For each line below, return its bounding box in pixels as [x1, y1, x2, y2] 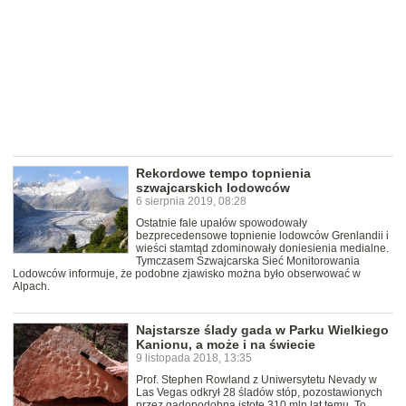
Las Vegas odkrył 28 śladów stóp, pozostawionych [136, 386, 382, 400]
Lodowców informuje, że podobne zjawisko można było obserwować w [13, 267, 361, 281]
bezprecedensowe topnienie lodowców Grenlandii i [136, 229, 389, 243]
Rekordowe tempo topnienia [136, 166, 311, 181]
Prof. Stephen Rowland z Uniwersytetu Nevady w [136, 373, 377, 387]
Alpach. [13, 280, 50, 294]
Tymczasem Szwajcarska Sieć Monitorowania [136, 255, 360, 268]
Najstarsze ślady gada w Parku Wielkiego [136, 323, 389, 338]
